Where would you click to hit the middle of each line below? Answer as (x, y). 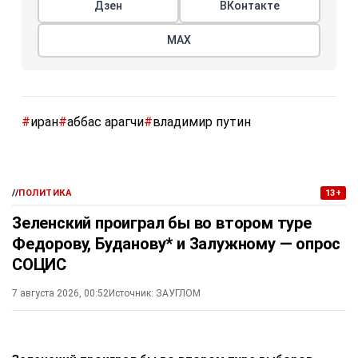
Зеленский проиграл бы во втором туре (162, 223)
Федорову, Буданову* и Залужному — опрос (177, 244)
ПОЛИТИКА (46, 193)
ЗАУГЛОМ (178, 294)
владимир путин (202, 122)
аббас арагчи (105, 122)
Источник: (131, 294)
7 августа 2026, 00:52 (60, 294)
